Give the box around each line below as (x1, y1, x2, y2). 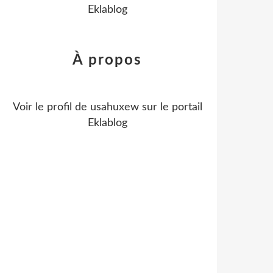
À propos (73, 53, 142, 68)
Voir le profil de (12, 102, 90, 113)
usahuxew (90, 102, 139, 113)
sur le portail (138, 102, 202, 113)
